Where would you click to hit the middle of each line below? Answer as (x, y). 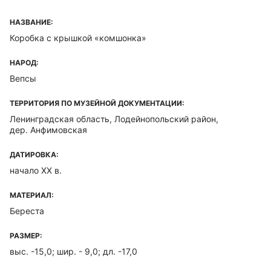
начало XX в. (36, 170)
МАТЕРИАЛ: (32, 195)
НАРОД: (24, 63)
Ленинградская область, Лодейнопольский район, (114, 119)
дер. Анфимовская (48, 130)
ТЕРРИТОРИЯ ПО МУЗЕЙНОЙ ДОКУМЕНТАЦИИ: (97, 103)
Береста (27, 211)
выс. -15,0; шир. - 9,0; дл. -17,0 (73, 251)
